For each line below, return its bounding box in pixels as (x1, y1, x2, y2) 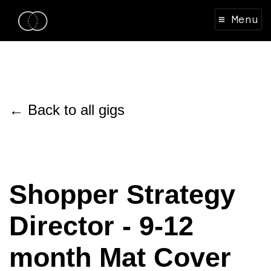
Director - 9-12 (9, 211, 194, 242)
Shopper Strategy (9, 179, 235, 211)
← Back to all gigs (9, 102, 125, 119)
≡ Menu (218, 12, 258, 27)
